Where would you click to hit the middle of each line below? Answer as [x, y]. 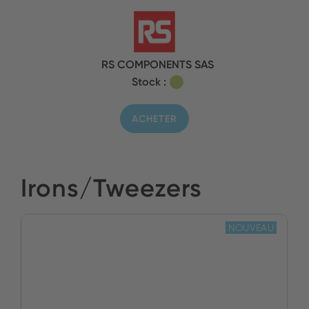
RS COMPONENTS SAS [158, 64]
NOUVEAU [251, 228]
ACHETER [154, 119]
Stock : [149, 82]
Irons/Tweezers [111, 188]
